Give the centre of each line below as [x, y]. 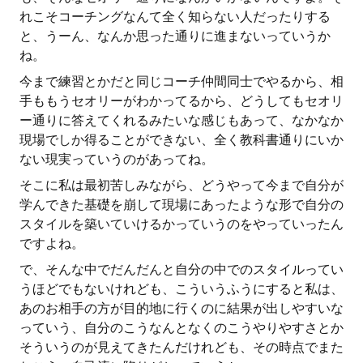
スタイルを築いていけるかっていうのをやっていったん [181, 224]
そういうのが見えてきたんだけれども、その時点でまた [181, 347]
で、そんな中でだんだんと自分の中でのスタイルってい [181, 269]
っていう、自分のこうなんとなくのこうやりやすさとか [181, 328]
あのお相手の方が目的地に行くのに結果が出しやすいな [181, 308]
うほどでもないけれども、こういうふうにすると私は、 [181, 289]
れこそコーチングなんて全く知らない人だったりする [175, 17]
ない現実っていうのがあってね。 [117, 159]
